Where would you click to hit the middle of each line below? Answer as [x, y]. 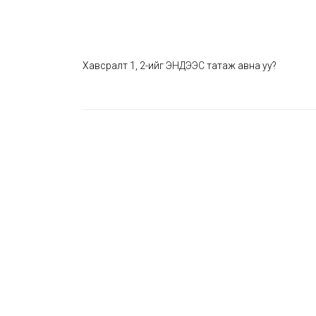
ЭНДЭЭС [186, 66]
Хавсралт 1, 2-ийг [124, 66]
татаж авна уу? [242, 66]
